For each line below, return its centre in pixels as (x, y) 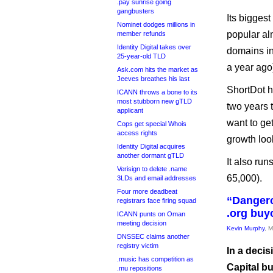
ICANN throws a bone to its (157, 92)
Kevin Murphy (246, 228)
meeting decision (142, 223)
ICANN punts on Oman (151, 214)
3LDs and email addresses (157, 178)
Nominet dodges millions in (156, 24)
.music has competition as (155, 259)
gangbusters (136, 11)
